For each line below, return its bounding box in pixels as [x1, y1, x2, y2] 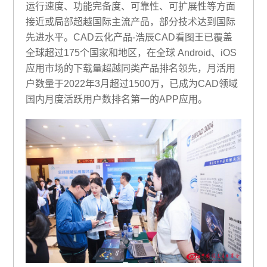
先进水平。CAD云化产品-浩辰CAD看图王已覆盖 [26, 32, 233, 43]
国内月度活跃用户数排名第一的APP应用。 [26, 94, 208, 105]
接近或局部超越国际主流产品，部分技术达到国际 [26, 17, 236, 27]
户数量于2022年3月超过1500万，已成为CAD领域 [26, 79, 238, 89]
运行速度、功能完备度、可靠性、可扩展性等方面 [26, 1, 236, 12]
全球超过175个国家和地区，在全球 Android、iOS [26, 48, 237, 58]
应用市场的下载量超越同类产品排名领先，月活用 [26, 63, 236, 74]
